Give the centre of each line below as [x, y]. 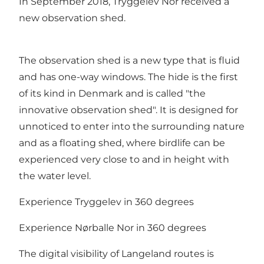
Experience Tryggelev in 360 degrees [106, 202]
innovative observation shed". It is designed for [128, 110]
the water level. [55, 176]
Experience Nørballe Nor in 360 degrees [113, 228]
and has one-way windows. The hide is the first [128, 77]
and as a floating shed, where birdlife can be [122, 143]
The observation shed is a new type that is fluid [129, 61]
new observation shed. [72, 18]
